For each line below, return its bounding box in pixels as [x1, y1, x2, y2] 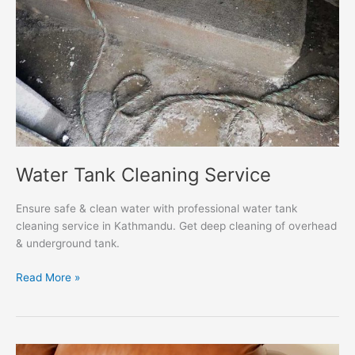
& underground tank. [16, 237, 120, 250]
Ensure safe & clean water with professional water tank [16, 202, 297, 216]
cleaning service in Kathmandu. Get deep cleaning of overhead [16, 219, 337, 233]
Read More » [16, 270, 80, 284]
